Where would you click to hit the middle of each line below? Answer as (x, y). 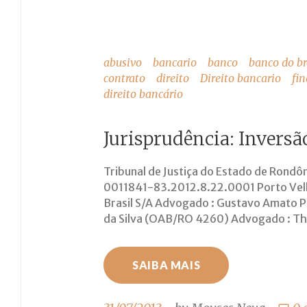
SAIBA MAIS (167, 265)
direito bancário (143, 94)
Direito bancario (241, 78)
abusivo (123, 62)
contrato (124, 78)
